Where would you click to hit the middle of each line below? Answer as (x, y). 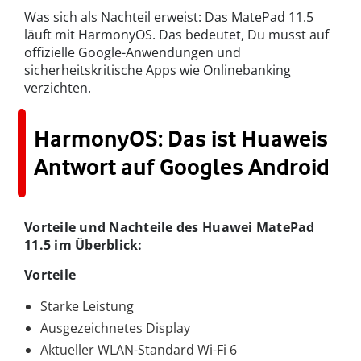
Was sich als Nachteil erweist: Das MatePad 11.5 (169, 17)
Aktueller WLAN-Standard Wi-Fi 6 (139, 350)
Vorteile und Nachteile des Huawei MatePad (170, 227)
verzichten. (58, 88)
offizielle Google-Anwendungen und (133, 52)
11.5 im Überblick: (83, 245)
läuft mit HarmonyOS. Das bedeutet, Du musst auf (176, 35)
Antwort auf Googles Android (182, 167)
